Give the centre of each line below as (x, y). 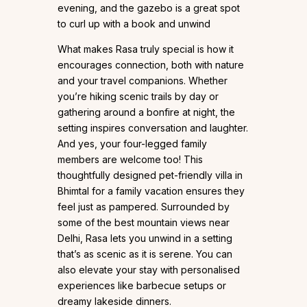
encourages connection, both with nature (151, 64)
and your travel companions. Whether (143, 80)
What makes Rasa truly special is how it (146, 49)
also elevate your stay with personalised (149, 269)
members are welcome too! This (130, 159)
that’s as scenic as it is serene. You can (145, 254)
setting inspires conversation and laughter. (153, 127)
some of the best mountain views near (144, 222)
